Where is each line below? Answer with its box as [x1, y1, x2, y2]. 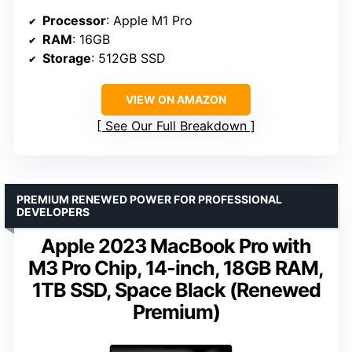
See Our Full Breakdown [105, 118, 247, 134]
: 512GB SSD [91, 50, 166, 67]
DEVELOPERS [16, 205, 90, 219]
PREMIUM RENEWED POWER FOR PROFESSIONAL [16, 192, 282, 207]
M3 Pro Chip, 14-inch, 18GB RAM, [28, 256, 324, 280]
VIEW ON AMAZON [126, 93, 226, 107]
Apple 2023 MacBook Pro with [41, 234, 311, 258]
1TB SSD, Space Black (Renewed [31, 278, 321, 302]
